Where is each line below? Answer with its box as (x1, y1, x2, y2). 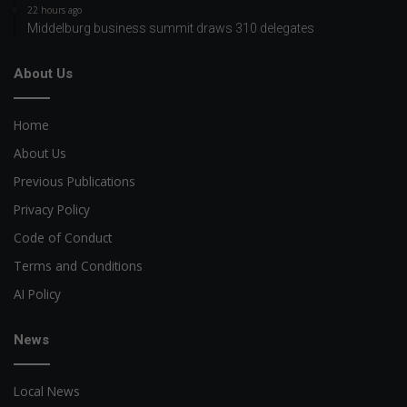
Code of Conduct (14, 228, 112, 246)
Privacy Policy (14, 200, 90, 218)
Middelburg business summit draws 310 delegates (27, 20, 314, 35)
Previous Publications (14, 172, 135, 190)
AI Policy (14, 284, 61, 303)
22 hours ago (27, 3, 82, 16)
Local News (14, 382, 80, 400)
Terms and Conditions (14, 256, 143, 274)
